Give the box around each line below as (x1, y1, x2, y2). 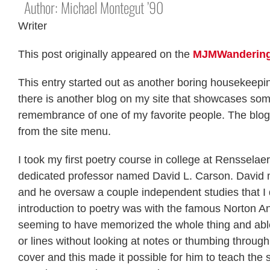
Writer (18, 19, 47, 32)
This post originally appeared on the (18, 48, 193, 60)
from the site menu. (18, 125, 111, 137)
